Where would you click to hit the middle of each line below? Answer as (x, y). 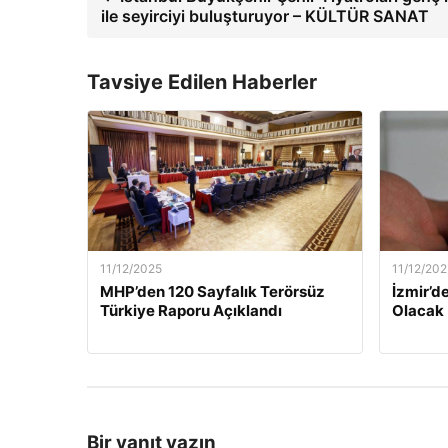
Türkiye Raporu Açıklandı (191, 310)
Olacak (417, 310)
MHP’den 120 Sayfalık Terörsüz (212, 291)
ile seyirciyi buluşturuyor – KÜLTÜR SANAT (265, 16)
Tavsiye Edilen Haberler (202, 82)
